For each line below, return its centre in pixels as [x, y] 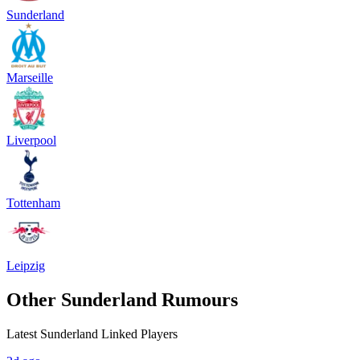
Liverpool [31, 140]
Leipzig [26, 265]
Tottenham [33, 202]
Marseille [30, 77]
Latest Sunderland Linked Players [92, 333]
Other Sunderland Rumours [122, 299]
